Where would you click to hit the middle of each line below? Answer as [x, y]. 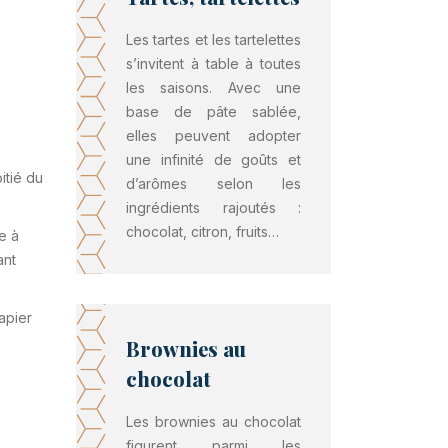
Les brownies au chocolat [213, 421]
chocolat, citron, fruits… [202, 231]
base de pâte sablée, [213, 111]
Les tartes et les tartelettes [213, 39]
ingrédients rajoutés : [213, 207]
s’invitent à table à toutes [213, 63]
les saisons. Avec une [213, 87]
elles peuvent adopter [213, 135]
